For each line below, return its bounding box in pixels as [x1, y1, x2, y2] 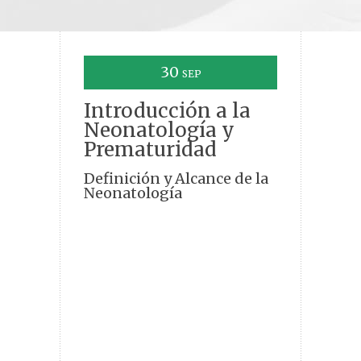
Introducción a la [84, 98, 251, 124]
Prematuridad [84, 137, 217, 163]
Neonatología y [84, 118, 234, 143]
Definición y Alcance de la [84, 169, 268, 189]
